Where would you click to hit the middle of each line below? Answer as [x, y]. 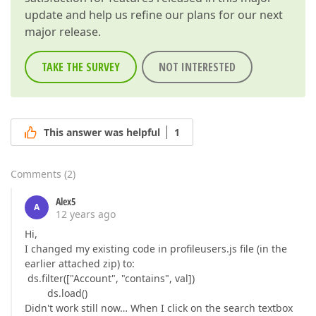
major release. [63, 32]
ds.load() [56, 293]
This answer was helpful [102, 133]
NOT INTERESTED [197, 67]
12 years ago [86, 214]
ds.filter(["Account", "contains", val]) [110, 279]
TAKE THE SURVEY [81, 67]
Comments [36, 174]
